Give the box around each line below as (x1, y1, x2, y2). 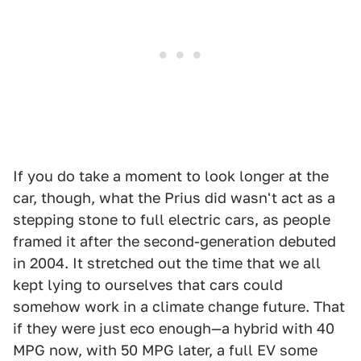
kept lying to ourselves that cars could (13, 276, 283, 294)
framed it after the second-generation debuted (13, 233, 336, 251)
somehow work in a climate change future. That (13, 298, 345, 316)
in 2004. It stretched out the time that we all (13, 255, 321, 272)
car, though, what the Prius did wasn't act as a (13, 189, 335, 207)
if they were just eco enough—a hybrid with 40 (13, 320, 334, 338)
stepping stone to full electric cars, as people (13, 211, 330, 229)
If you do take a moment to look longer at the (13, 168, 329, 185)
